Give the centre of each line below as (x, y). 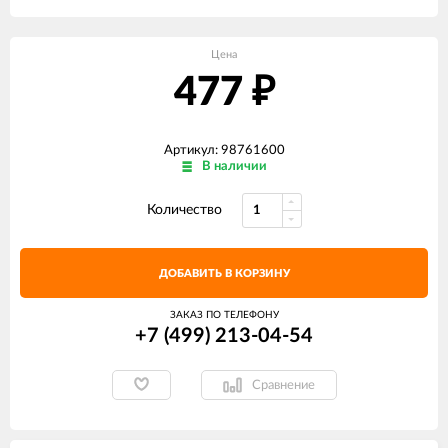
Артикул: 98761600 (224, 150)
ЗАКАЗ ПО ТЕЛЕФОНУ (224, 315)
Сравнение (283, 385)
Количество (184, 210)
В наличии (234, 166)
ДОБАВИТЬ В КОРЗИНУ (224, 273)
